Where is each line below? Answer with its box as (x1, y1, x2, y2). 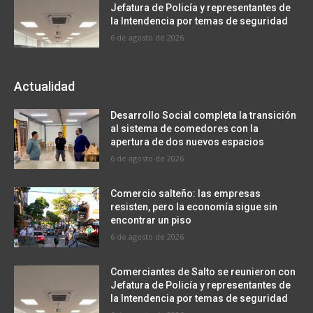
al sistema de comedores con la (110, 123, 259, 135)
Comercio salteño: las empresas (110, 187, 261, 199)
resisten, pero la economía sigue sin (110, 201, 278, 212)
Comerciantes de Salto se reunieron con (110, 265, 296, 277)
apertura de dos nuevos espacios (110, 136, 265, 148)
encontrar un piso (110, 214, 192, 226)
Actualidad (14, 79, 75, 94)
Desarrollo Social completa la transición (110, 110, 297, 122)
